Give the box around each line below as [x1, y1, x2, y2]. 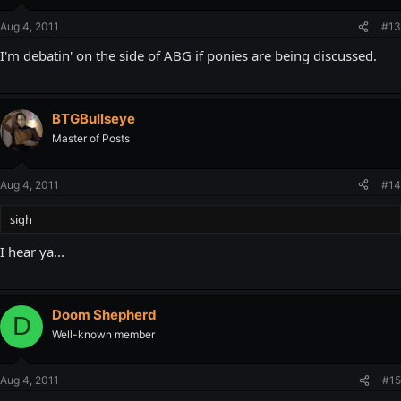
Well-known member [52, 327, 155, 341]
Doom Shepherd [52, 305, 157, 323]
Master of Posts [52, 132, 130, 145]
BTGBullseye [52, 110, 135, 127]
